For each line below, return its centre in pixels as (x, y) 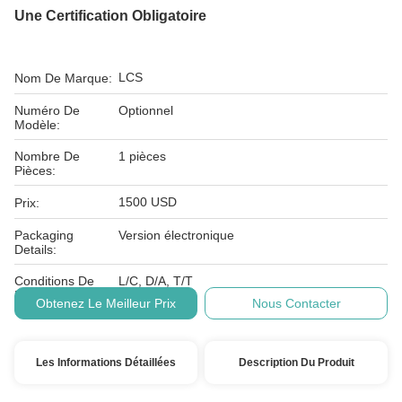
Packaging (44, 235)
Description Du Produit (296, 363)
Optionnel (146, 110)
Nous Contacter (296, 303)
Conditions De (54, 281)
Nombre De (47, 156)
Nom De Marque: (63, 78)
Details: (35, 249)
